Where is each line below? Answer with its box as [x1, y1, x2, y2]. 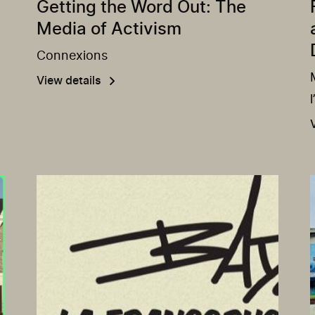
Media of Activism [37, 20, 182, 38]
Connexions [37, 49, 108, 63]
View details [37, 75, 102, 86]
